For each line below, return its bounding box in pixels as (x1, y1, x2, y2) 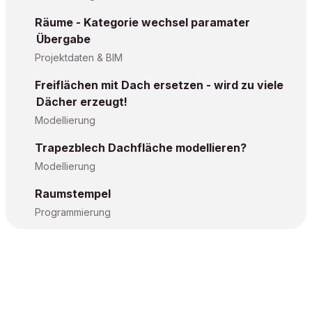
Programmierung (35, 206, 111, 218)
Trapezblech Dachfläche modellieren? (35, 141, 247, 155)
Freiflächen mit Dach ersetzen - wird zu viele (35, 78, 283, 92)
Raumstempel (35, 187, 111, 201)
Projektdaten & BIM (35, 52, 123, 63)
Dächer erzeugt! (36, 95, 127, 109)
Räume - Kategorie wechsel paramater (35, 15, 250, 29)
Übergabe (36, 32, 91, 46)
